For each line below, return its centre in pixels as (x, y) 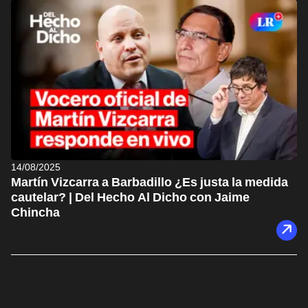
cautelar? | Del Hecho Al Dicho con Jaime (130, 197)
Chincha (35, 212)
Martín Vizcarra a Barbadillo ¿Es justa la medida (150, 181)
